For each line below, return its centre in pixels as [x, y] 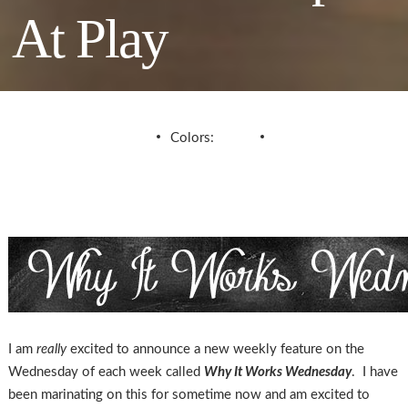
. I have [374, 372]
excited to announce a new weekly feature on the [215, 350]
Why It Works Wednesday [277, 372]
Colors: [194, 138]
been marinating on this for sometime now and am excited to [189, 395]
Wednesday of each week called [106, 372]
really [49, 350]
